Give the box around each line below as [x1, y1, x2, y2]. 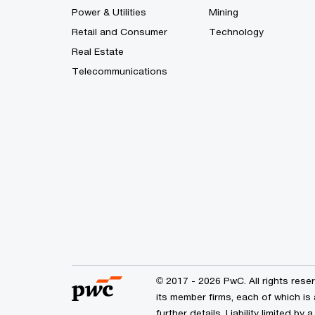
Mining [209, 6, 238, 18]
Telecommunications [72, 65, 167, 77]
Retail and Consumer [72, 26, 167, 38]
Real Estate [72, 46, 124, 58]
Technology [209, 26, 264, 38]
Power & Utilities [72, 6, 146, 18]
